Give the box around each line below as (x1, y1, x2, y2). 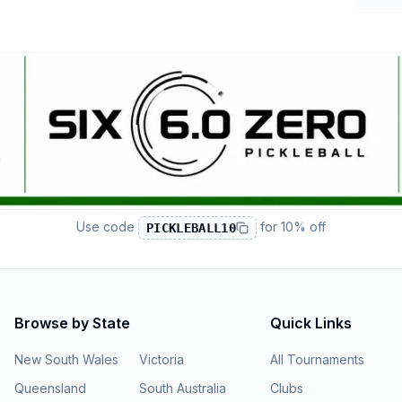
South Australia (138, 380, 226, 396)
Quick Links (270, 314, 353, 332)
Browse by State (14, 314, 130, 332)
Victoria (138, 352, 184, 367)
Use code (75, 218, 135, 234)
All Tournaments (270, 352, 365, 367)
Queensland (14, 380, 86, 396)
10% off (281, 218, 327, 234)
